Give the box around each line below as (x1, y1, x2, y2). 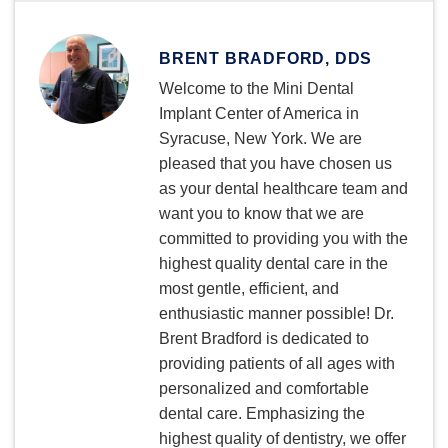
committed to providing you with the (159, 229, 408, 247)
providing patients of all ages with (159, 354, 395, 372)
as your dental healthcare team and (159, 179, 408, 197)
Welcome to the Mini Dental (159, 79, 354, 97)
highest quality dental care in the (159, 254, 388, 272)
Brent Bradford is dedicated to (159, 329, 369, 347)
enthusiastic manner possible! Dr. (159, 304, 394, 322)
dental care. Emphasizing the (159, 404, 365, 422)
